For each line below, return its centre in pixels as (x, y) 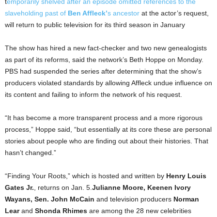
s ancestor (124, 13)
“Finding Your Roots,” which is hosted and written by (85, 176)
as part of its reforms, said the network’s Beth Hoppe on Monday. (104, 60)
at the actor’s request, (175, 13)
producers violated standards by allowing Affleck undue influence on (108, 83)
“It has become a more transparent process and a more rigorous (104, 118)
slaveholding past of (36, 13)
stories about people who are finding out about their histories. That (107, 141)
